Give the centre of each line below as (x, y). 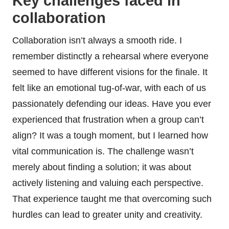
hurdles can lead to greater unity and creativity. (107, 214)
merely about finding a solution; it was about (102, 167)
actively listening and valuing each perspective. (108, 183)
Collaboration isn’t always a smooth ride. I (97, 40)
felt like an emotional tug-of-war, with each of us (109, 88)
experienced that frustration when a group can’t (108, 119)
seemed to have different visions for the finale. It (110, 72)
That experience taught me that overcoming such (112, 199)
